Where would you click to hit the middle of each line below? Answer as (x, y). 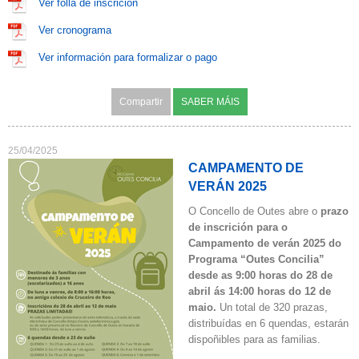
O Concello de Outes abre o (254, 211)
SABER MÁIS (210, 102)
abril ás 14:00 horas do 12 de (260, 291)
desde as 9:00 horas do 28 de (260, 275)
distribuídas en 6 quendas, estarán (268, 323)
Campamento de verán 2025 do (265, 243)
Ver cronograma (75, 30)
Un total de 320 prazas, (272, 307)
